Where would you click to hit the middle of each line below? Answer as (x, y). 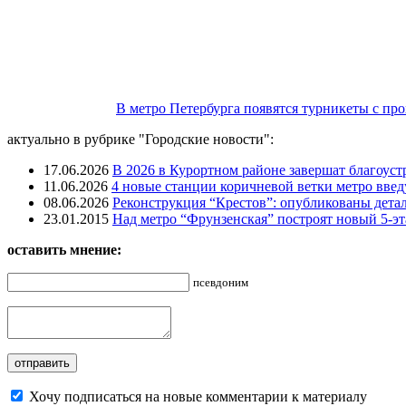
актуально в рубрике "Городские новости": (140, 140)
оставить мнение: (64, 250)
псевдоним (221, 283)
